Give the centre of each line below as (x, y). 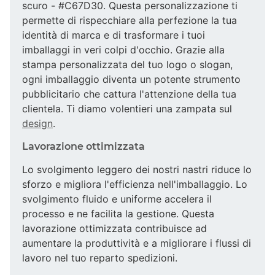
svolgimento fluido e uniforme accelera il (117, 199)
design (37, 123)
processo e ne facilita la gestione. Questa (118, 213)
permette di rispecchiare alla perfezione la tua (130, 20)
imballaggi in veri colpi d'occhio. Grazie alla (123, 49)
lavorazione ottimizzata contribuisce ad (114, 228)
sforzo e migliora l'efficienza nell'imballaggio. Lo (135, 184)
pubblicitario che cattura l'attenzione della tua (129, 94)
